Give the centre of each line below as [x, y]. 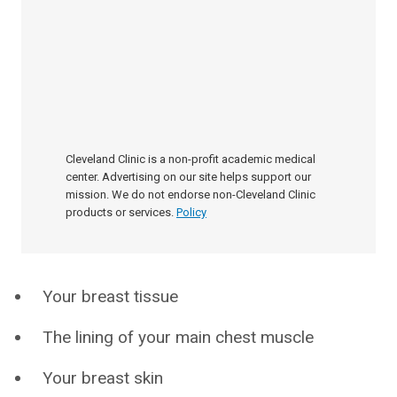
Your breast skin [103, 378]
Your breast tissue [110, 297]
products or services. [120, 213]
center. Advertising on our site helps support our [188, 177]
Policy [191, 213]
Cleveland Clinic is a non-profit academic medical [191, 160]
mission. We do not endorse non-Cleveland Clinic [191, 195]
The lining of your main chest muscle [178, 338]
